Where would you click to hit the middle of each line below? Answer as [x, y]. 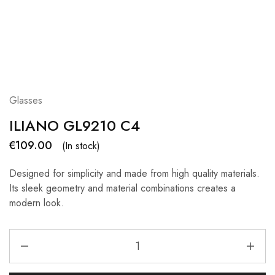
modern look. [37, 203]
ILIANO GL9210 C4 [75, 126]
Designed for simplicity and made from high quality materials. [134, 173]
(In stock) [81, 145]
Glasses [26, 100]
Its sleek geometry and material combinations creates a [122, 188]
